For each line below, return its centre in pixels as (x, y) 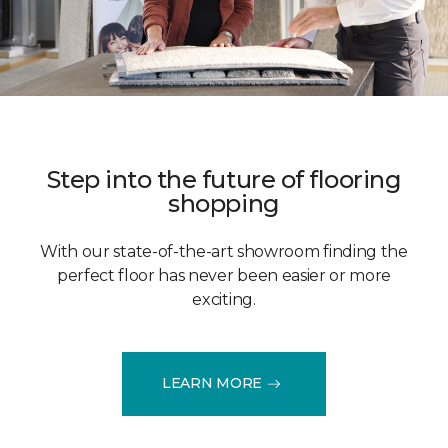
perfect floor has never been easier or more (224, 275)
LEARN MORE (212, 383)
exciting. (224, 299)
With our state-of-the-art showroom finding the (224, 251)
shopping (224, 203)
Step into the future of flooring (224, 179)
